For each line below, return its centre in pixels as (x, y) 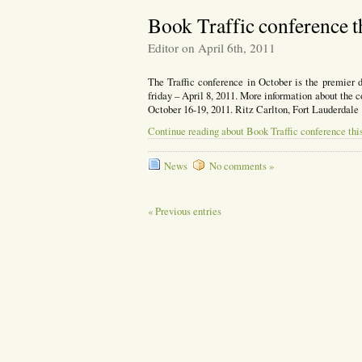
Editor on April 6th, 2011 (211, 47)
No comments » (241, 166)
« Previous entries (184, 211)
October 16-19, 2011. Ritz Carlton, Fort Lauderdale (253, 109)
